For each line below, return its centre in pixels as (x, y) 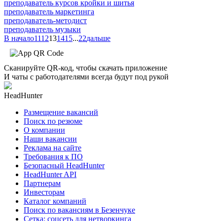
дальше (98, 38)
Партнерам (42, 183)
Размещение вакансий (61, 112)
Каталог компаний (55, 201)
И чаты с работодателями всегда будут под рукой (86, 76)
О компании (44, 130)
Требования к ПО (53, 156)
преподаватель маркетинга (49, 11)
